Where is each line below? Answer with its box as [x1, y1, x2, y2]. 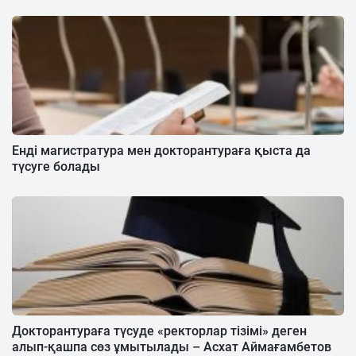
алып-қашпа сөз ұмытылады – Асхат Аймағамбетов [12, 339, 331, 354]
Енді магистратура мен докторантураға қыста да [12, 142, 311, 158]
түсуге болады [12, 158, 100, 174]
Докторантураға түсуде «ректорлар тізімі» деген [12, 323, 307, 339]
